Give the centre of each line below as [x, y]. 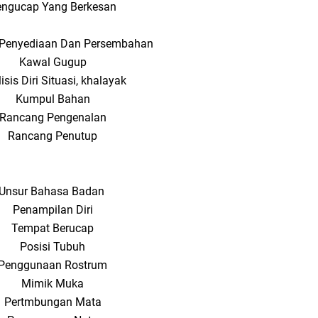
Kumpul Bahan [53, 99]
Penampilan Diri [53, 210]
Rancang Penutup [53, 136]
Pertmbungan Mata [53, 302]
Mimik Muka [53, 284]
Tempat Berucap [53, 228]
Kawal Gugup [53, 62]
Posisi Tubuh [53, 247]
